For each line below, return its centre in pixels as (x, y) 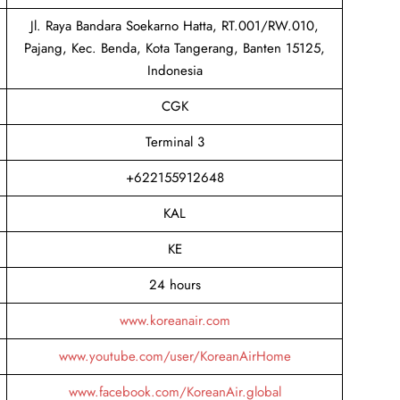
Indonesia (175, 70)
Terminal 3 (175, 142)
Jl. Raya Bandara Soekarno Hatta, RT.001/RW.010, (175, 25)
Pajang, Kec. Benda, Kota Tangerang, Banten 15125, (175, 48)
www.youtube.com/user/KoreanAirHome (175, 356)
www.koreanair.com (175, 320)
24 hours (175, 284)
